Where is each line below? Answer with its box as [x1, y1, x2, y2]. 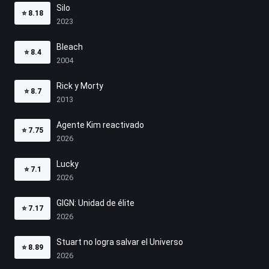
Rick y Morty [56, 81, 103, 91]
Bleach [56, 42, 83, 52]
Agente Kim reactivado [56, 120, 144, 130]
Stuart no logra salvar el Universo [56, 237, 183, 247]
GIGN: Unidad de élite [56, 198, 134, 208]
